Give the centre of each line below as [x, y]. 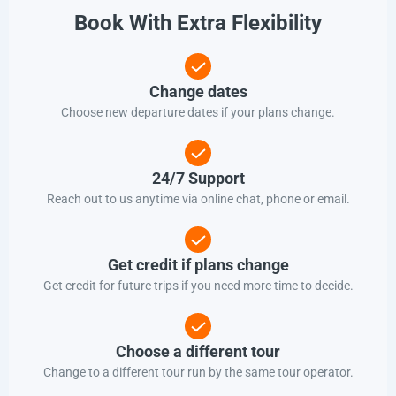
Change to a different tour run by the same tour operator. [198, 373]
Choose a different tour [198, 352]
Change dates [198, 92]
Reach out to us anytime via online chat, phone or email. [198, 199]
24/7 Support [198, 179]
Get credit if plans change [198, 265]
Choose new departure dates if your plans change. [198, 113]
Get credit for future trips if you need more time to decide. [198, 286]
